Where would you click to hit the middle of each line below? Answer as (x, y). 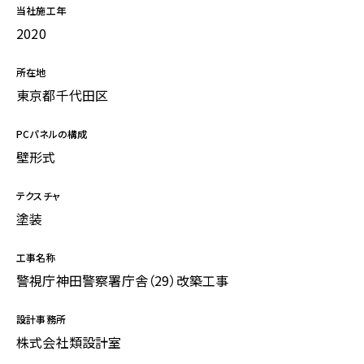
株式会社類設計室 (69, 342)
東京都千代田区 (63, 95)
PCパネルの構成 (52, 134)
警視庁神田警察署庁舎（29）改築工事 (123, 281)
